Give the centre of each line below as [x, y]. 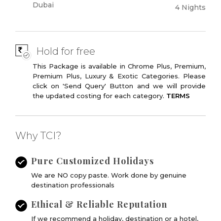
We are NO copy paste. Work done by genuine [109, 175]
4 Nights [190, 7]
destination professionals [73, 185]
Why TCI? [39, 135]
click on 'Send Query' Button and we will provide [119, 86]
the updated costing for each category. [100, 95]
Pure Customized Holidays [93, 161]
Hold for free [66, 51]
